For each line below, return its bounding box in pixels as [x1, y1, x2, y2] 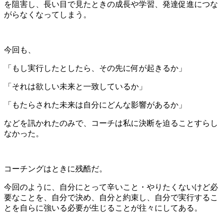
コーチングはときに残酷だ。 [4, 164, 107, 173]
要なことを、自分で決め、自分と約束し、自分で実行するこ [4, 193, 218, 202]
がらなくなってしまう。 [4, 10, 91, 19]
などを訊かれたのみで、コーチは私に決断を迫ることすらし [4, 118, 218, 127]
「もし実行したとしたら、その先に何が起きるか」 [4, 63, 186, 72]
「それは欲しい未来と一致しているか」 [4, 82, 147, 91]
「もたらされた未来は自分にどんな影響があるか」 [4, 100, 186, 109]
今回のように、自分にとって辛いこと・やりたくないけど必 [4, 182, 218, 191]
